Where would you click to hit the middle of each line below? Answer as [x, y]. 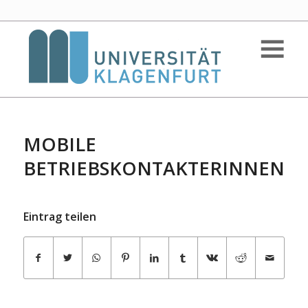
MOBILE [59, 144]
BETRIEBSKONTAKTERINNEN [154, 168]
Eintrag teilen [59, 217]
